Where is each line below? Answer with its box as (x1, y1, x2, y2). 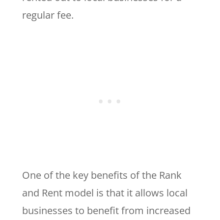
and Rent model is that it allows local (22, 186, 188, 199)
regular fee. (22, 8, 74, 22)
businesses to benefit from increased (22, 203, 191, 217)
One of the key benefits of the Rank (22, 168, 182, 182)
